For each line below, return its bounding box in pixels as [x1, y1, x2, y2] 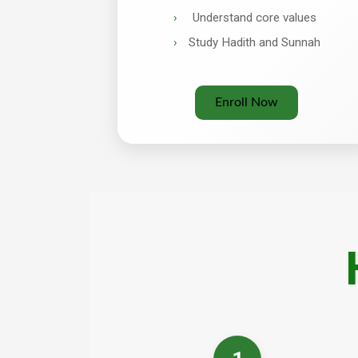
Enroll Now [215, 95, 279, 109]
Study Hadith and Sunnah [188, 34, 320, 50]
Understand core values [192, 10, 316, 26]
